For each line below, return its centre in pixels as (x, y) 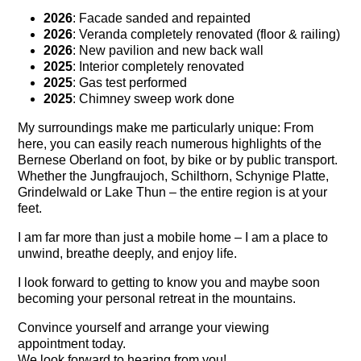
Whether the (54, 176)
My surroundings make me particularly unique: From (166, 127)
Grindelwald (53, 192)
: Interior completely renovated (159, 66)
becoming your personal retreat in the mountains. (157, 298)
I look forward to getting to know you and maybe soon (169, 282)
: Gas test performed (130, 82)
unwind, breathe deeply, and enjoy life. (128, 253)
